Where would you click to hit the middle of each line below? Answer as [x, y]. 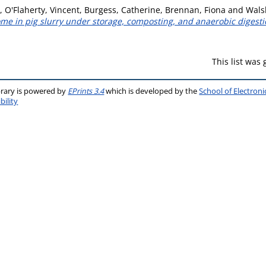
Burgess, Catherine [122, 10]
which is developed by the [152, 91]
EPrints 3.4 [86, 91]
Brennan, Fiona [195, 10]
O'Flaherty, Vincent [42, 10]
